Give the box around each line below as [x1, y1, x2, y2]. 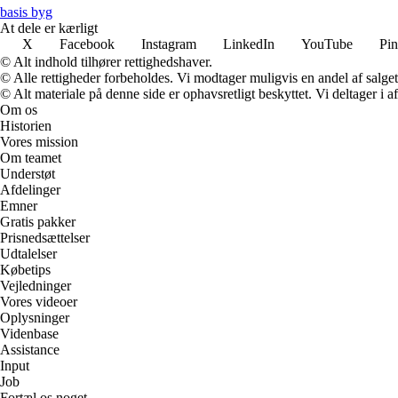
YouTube [301, 36, 353, 52]
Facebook [60, 36, 115, 52]
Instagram [141, 36, 196, 52]
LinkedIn [223, 36, 275, 52]
